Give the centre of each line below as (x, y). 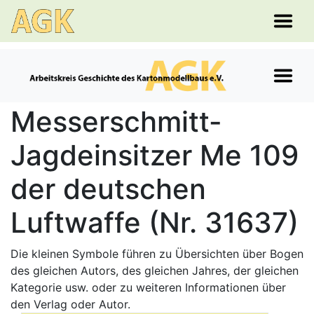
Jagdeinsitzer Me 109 (155, 155)
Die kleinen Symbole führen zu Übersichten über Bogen (157, 254)
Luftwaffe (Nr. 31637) (155, 223)
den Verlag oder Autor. (70, 304)
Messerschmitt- (116, 122)
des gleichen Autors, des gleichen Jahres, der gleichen (155, 271)
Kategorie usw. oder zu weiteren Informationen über (148, 287)
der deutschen (108, 189)
